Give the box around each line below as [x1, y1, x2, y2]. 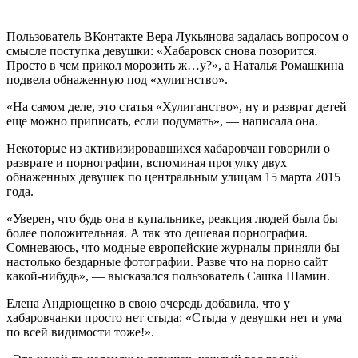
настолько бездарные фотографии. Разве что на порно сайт [6, 254, 328, 268]
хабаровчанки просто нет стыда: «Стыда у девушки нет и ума [6, 310, 342, 324]
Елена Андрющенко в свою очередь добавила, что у [6, 296, 290, 310]
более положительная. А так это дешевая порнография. [6, 225, 308, 240]
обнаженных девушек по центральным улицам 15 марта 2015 [6, 169, 340, 184]
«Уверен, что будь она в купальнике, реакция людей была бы [6, 211, 338, 225]
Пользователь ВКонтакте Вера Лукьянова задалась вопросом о [6, 29, 348, 43]
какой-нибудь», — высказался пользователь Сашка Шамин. [6, 268, 330, 283]
